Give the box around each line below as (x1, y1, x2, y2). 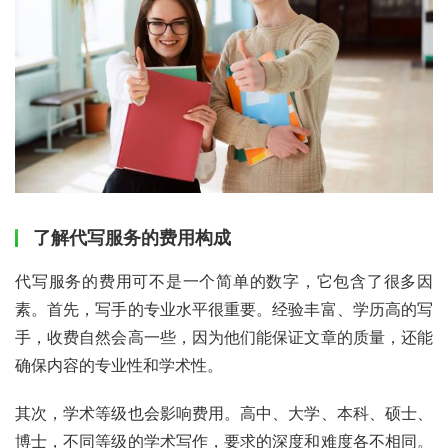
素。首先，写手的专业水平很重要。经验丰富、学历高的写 (15, 298, 433, 319)
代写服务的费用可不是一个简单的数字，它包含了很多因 (15, 270, 433, 291)
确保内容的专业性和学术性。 (15, 354, 223, 375)
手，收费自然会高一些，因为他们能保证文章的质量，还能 (15, 326, 433, 347)
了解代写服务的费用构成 (33, 226, 231, 248)
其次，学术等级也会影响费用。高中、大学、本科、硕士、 (15, 402, 433, 423)
